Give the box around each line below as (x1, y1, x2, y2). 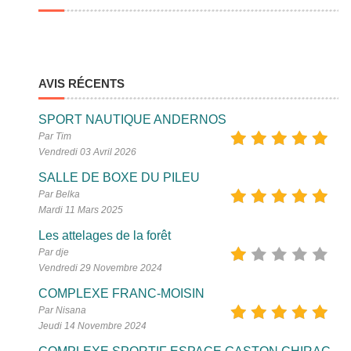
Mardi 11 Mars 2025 (38, 204, 124, 215)
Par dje (38, 247, 70, 258)
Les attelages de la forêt (38, 229, 172, 242)
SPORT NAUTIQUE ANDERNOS (38, 113, 227, 126)
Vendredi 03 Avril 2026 (38, 147, 137, 157)
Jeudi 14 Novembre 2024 (38, 320, 147, 331)
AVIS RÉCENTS (38, 77, 125, 90)
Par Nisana (38, 305, 87, 316)
